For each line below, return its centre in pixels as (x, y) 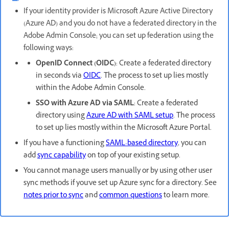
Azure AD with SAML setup (130, 116)
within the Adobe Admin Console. (91, 89)
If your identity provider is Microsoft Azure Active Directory (118, 12)
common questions (131, 196)
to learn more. (186, 196)
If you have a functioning (65, 144)
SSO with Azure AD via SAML (85, 104)
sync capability (62, 156)
